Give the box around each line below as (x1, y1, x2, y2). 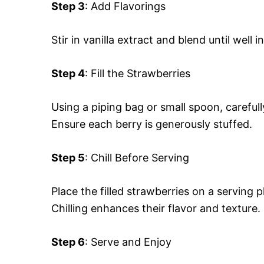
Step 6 (51, 236, 85, 249)
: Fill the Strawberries (85, 67, 190, 80)
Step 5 (51, 151, 85, 164)
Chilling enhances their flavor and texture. (51, 202, 260, 215)
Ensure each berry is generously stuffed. (51, 118, 252, 131)
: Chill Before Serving (85, 151, 189, 164)
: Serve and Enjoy (85, 236, 171, 249)
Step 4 (51, 67, 85, 80)
